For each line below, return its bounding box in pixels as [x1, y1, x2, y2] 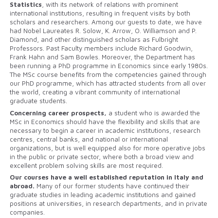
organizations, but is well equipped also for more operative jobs [10, 144, 205, 152]
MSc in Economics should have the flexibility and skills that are [10, 117, 200, 126]
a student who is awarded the [107, 109, 200, 117]
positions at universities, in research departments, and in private [10, 200, 207, 208]
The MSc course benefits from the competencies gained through [10, 70, 206, 78]
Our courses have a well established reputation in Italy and [10, 173, 203, 182]
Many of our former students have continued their [35, 182, 189, 190]
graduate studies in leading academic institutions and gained [10, 191, 196, 199]
